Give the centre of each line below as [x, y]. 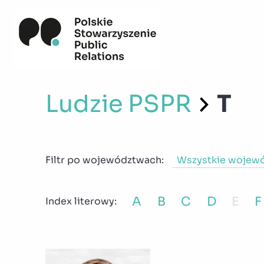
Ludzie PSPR [121, 104]
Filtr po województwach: [105, 160]
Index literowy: [81, 202]
